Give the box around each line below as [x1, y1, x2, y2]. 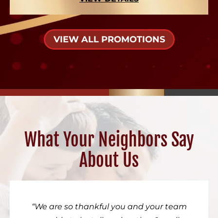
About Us [79, 149, 139, 172]
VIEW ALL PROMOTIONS [53, 34, 165, 45]
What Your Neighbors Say [24, 129, 194, 151]
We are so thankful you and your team [34, 202, 187, 212]
